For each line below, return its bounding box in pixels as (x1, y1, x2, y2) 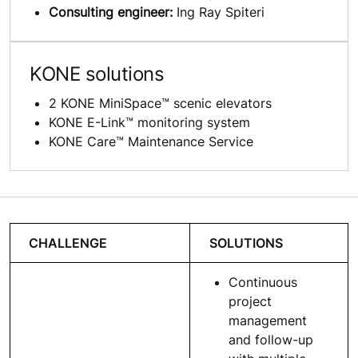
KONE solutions (30, 62, 165, 86)
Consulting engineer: (49, 3, 173, 20)
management (229, 312, 307, 328)
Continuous (229, 273, 297, 290)
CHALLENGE (29, 234, 107, 251)
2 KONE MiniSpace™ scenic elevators (49, 94, 272, 111)
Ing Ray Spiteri (173, 3, 265, 20)
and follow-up (229, 331, 313, 348)
